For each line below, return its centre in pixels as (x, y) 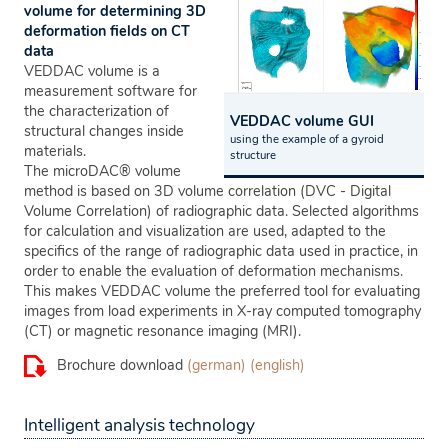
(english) (277, 365)
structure (253, 154)
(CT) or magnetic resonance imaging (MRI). (162, 331)
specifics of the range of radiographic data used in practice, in (221, 251)
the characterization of (96, 111)
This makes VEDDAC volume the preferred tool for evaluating (222, 291)
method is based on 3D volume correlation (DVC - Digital (207, 191)
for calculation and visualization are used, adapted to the (205, 231)
